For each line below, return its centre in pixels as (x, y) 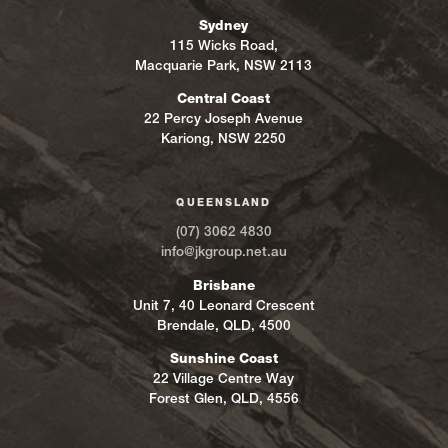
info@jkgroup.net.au (223, 251)
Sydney (224, 24)
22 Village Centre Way (224, 378)
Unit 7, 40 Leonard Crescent (223, 304)
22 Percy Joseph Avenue (224, 118)
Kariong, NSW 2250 (224, 138)
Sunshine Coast (223, 358)
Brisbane (223, 284)
